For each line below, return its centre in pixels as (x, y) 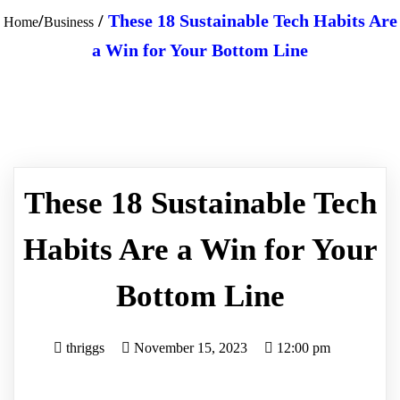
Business (68, 22)
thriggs (85, 348)
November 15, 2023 (190, 348)
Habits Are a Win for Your (200, 250)
